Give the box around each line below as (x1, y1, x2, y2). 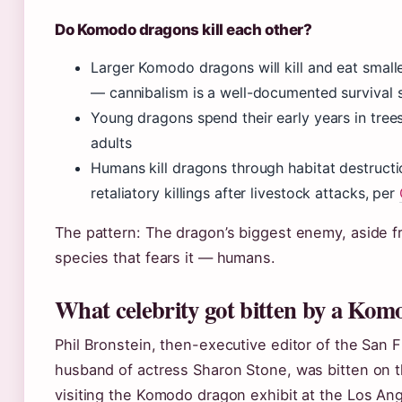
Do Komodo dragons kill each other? (55, 21, 312, 39)
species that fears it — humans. (55, 249, 275, 267)
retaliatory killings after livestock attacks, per (91, 184, 399, 203)
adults (91, 134, 132, 153)
